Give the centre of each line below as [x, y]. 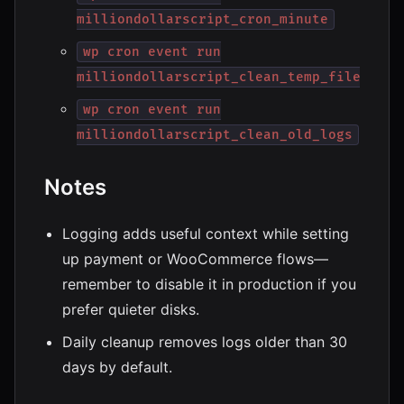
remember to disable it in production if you [209, 284]
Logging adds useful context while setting [206, 234]
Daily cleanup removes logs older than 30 [205, 342]
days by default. [117, 367]
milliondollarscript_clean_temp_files [223, 77]
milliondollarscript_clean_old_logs [215, 135]
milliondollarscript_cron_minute [202, 19]
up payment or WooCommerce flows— [195, 259]
